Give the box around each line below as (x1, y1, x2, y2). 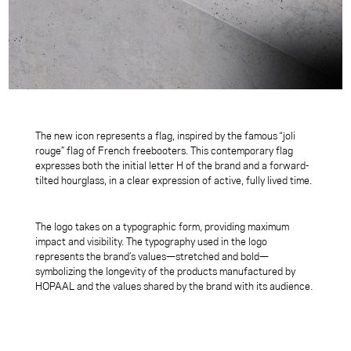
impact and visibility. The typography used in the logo (35, 233, 268, 248)
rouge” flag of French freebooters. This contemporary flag (35, 143, 294, 158)
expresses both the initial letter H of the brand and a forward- (35, 158, 309, 173)
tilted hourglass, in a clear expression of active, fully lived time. (35, 173, 313, 188)
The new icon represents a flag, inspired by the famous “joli (35, 128, 296, 143)
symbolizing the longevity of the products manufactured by (35, 263, 296, 278)
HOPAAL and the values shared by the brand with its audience (35, 278, 311, 293)
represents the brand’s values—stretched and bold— (35, 248, 270, 263)
